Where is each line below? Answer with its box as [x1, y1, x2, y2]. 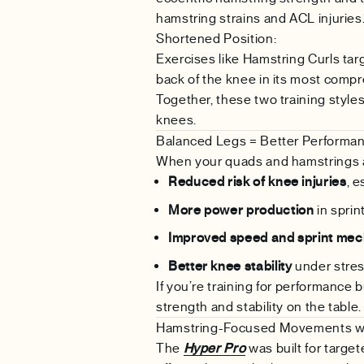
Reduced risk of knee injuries [168, 174, 347, 189]
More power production [168, 201, 314, 218]
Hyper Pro [183, 340, 246, 356]
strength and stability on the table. [156, 298, 362, 314]
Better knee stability [168, 258, 292, 274]
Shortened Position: [156, 31, 277, 46]
